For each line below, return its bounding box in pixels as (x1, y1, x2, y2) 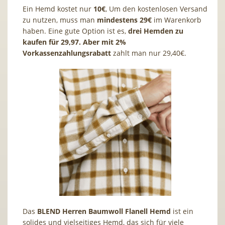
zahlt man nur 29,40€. (111, 48, 188, 58)
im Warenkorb (152, 15, 201, 25)
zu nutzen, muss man (23, 15, 97, 25)
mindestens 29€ (97, 15, 152, 25)
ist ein (171, 206, 193, 216)
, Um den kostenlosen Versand (105, 4, 207, 14)
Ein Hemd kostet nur (23, 4, 91, 14)
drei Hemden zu (128, 26, 183, 36)
